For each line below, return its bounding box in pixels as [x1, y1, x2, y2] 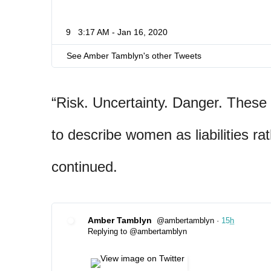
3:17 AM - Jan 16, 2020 [78, 27, 168, 38]
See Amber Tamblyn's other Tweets [67, 51, 201, 61]
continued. [51, 159, 117, 175]
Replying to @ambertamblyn [88, 227, 187, 237]
